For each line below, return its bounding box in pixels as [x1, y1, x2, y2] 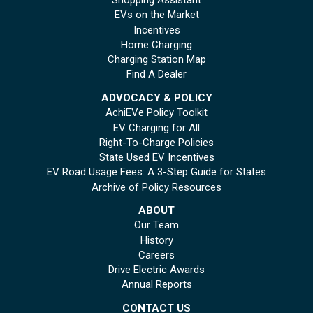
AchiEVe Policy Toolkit [105, 106, 208, 119]
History [140, 233, 173, 247]
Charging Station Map [107, 53, 206, 66]
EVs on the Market [114, 8, 199, 22]
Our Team [134, 219, 179, 232]
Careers [138, 248, 175, 261]
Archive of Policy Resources [92, 180, 221, 194]
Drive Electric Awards [108, 263, 205, 277]
